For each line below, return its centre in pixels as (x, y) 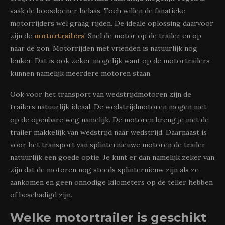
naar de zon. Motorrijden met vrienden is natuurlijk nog (104, 48)
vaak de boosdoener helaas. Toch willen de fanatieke (98, 11)
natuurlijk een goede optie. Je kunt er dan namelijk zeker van (112, 157)
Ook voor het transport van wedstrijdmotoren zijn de (101, 94)
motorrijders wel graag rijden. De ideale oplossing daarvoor (112, 23)
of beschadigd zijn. (41, 195)
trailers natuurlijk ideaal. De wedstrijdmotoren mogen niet (108, 107)
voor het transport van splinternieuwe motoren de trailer (108, 145)
